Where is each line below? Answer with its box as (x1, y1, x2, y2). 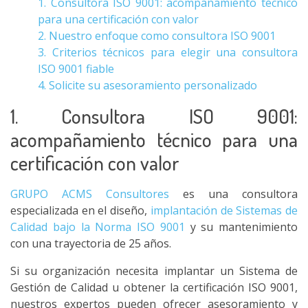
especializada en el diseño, (10, 203, 151, 218)
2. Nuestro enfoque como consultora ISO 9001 (38, 28, 276, 43)
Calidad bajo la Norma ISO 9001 (10, 219, 185, 234)
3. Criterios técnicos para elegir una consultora (38, 45, 298, 60)
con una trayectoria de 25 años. (10, 236, 171, 251)
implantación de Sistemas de (150, 203, 298, 218)
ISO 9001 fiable (38, 61, 114, 76)
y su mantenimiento (184, 219, 298, 234)
